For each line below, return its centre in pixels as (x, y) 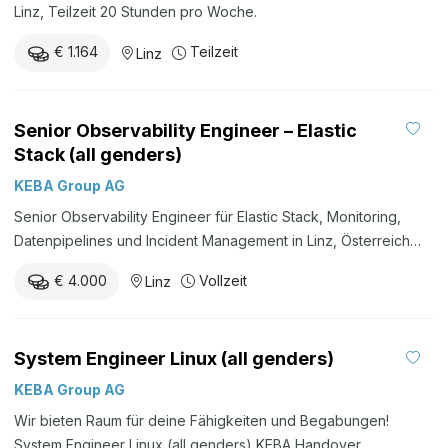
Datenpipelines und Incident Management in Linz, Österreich (212, 240)
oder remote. (57, 264)
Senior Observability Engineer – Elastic (185, 130)
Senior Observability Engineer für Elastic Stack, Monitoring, (207, 216)
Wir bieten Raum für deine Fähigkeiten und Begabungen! (201, 420)
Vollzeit (223, 280)
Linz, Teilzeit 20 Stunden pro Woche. (135, 12)
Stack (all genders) (98, 154)
